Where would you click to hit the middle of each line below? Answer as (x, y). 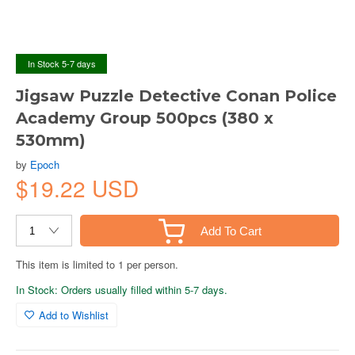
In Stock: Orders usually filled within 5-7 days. (122, 290)
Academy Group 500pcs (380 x (145, 118)
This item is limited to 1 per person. (97, 264)
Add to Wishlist (74, 315)
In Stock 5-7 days (61, 63)
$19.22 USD (77, 188)
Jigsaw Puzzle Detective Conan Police (176, 96)
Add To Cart (231, 231)
